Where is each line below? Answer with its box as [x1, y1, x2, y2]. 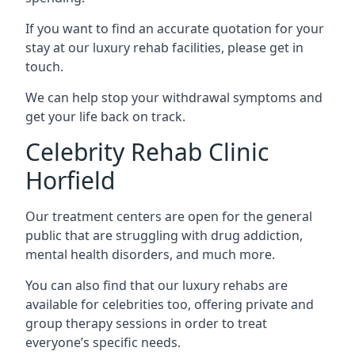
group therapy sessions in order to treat [25, 314, 267, 332]
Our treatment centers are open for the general [25, 207, 312, 225]
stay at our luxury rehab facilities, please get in [25, 38, 303, 56]
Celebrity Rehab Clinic [25, 135, 269, 168]
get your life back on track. [25, 107, 185, 125]
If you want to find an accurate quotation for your [25, 19, 324, 37]
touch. [25, 57, 63, 75]
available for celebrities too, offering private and [25, 295, 314, 313]
